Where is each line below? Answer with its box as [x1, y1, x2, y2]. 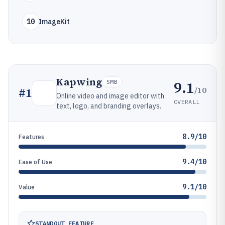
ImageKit [39, 17, 70, 26]
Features [19, 133, 44, 141]
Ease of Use [19, 158, 52, 166]
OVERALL [174, 97, 200, 105]
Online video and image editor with [56, 91, 164, 100]
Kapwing [56, 75, 102, 89]
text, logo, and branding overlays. [56, 101, 161, 110]
